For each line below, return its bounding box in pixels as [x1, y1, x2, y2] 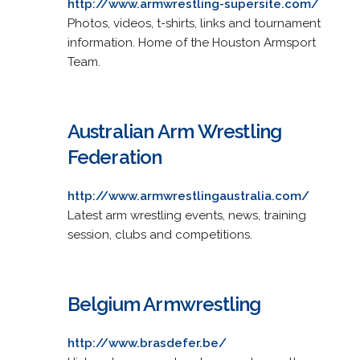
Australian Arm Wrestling [67, 119, 282, 143]
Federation [67, 145, 162, 169]
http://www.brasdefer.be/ [67, 335, 227, 350]
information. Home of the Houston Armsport [67, 35, 316, 50]
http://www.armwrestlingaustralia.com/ [67, 188, 309, 203]
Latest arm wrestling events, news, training [67, 207, 306, 223]
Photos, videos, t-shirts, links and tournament [67, 15, 321, 31]
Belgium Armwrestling [67, 292, 261, 316]
